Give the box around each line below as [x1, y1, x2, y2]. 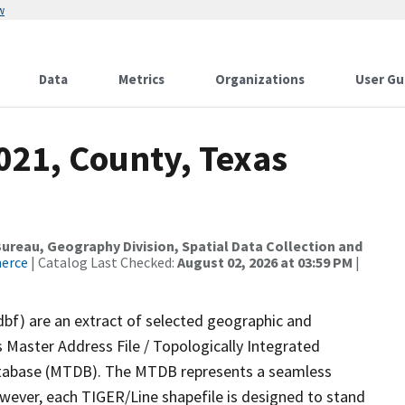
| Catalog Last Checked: [28, 253, 177, 271]
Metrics [118, 71, 165, 88]
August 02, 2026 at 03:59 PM [177, 253, 353, 271]
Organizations [215, 71, 305, 88]
